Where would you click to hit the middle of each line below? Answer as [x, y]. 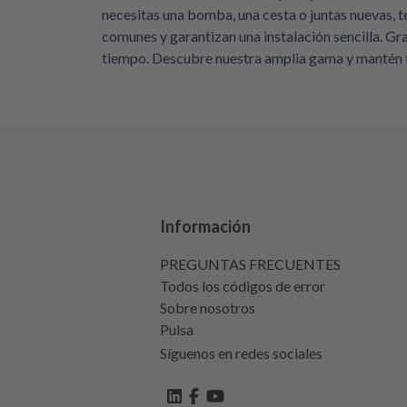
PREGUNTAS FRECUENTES [250, 264]
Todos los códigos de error [243, 286]
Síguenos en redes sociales [241, 353]
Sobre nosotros [208, 308]
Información [205, 226]
